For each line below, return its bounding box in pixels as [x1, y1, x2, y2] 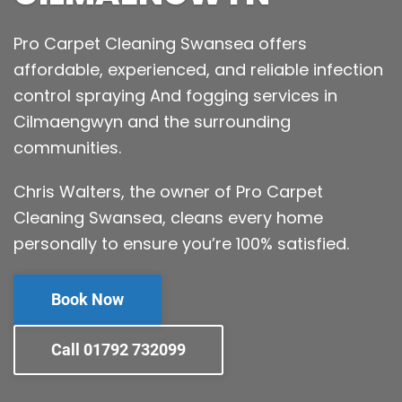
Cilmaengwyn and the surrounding [13, 110, 291, 133]
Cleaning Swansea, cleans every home [13, 206, 323, 229]
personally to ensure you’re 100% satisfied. [13, 232, 349, 255]
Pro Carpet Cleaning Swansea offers [13, 32, 307, 55]
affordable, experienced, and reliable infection [13, 58, 383, 81]
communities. [13, 136, 126, 159]
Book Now [51, 290, 124, 309]
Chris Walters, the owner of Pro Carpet [13, 180, 323, 203]
